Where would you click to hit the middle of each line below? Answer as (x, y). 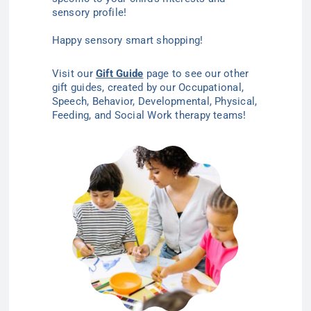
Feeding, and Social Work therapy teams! (149, 116)
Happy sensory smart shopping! (127, 41)
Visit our (74, 74)
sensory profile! (94, 13)
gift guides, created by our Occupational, (148, 88)
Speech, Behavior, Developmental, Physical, (154, 102)
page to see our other (196, 74)
